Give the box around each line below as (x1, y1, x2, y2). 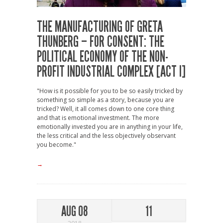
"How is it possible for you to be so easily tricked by (37, 87, 183, 96)
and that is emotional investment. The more (37, 113, 159, 122)
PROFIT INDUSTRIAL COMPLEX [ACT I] (37, 63, 186, 81)
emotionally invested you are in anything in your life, (37, 122, 183, 131)
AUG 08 (61, 203, 88, 220)
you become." (37, 140, 76, 149)
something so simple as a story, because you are (37, 96, 174, 105)
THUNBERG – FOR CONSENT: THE (37, 33, 164, 51)
